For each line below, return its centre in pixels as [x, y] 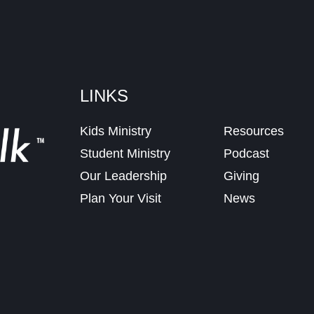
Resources [253, 131]
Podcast [246, 153]
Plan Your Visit [121, 198]
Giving [241, 176]
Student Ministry [125, 153]
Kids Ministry [116, 131]
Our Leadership [123, 176]
